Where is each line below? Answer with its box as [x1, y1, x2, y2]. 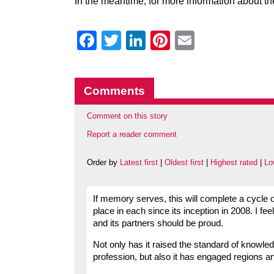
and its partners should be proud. [93, 218, 223, 229]
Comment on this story [87, 111, 168, 120]
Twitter [121, 29, 179, 51]
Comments [84, 84, 145, 97]
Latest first [120, 158, 158, 168]
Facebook [97, 29, 183, 51]
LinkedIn [146, 29, 220, 51]
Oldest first [165, 158, 204, 168]
